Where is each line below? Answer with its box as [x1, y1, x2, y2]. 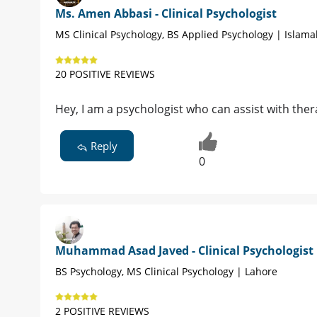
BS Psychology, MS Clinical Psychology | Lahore [55, 265, 277, 279]
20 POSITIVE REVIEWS [55, 67, 155, 81]
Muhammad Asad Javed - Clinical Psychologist [55, 243, 313, 259]
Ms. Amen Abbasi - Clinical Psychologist [55, 6, 277, 22]
